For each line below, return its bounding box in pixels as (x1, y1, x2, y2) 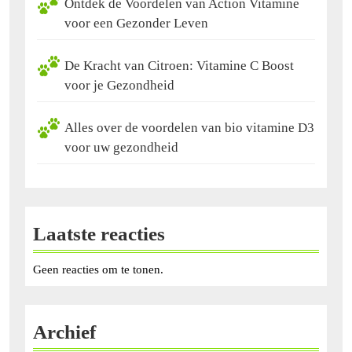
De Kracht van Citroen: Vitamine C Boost (64, 57, 294, 73)
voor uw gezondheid (64, 139, 178, 155)
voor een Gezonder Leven (64, 15, 208, 31)
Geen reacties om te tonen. (33, 262, 163, 276)
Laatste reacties (33, 222, 165, 244)
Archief (33, 321, 96, 343)
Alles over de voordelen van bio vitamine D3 (64, 119, 314, 135)
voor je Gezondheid (64, 77, 174, 93)
